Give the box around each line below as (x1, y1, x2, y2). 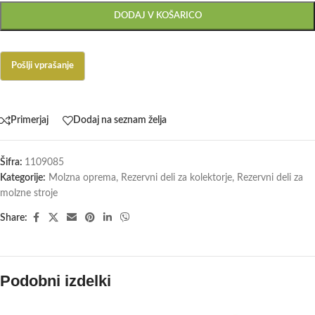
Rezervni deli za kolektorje (121, 172, 232, 183)
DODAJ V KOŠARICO (113, 11, 202, 20)
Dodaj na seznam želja (73, 115, 167, 126)
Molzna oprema (49, 172, 116, 183)
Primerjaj (11, 115, 49, 126)
